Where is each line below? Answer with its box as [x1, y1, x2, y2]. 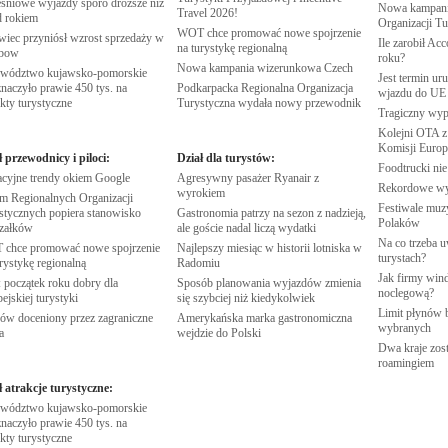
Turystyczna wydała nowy [176, 96, 305, 110]
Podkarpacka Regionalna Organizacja [176, 81, 353, 95]
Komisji [377, 141, 419, 155]
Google [94, 171, 130, 185]
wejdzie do [176, 326, 231, 340]
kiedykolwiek [250, 291, 315, 305]
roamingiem [377, 356, 434, 370]
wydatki [277, 221, 316, 235]
